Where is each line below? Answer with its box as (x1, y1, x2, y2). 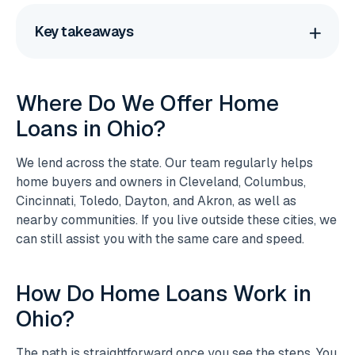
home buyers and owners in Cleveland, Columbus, (16, 174, 306, 191)
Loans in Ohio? (16, 114, 166, 143)
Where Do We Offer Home (16, 89, 279, 118)
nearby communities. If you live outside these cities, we (16, 212, 337, 229)
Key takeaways (35, 22, 134, 41)
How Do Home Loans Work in (16, 279, 311, 308)
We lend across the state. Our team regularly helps (16, 155, 313, 172)
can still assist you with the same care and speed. (16, 231, 304, 248)
